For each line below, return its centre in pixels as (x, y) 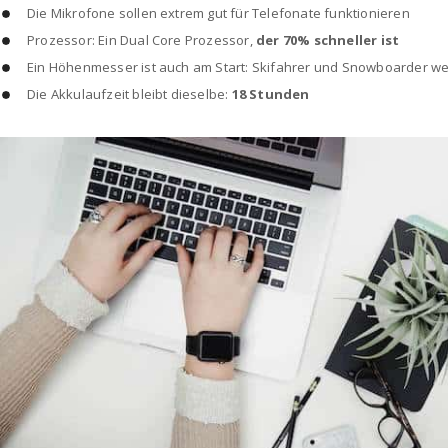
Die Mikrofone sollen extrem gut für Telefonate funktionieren (218, 12)
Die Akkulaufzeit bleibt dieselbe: (129, 93)
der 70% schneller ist (328, 39)
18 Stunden (270, 93)
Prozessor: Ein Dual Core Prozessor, (142, 39)
